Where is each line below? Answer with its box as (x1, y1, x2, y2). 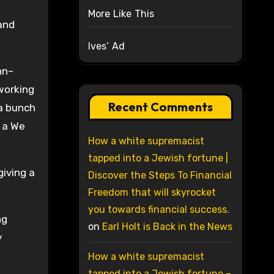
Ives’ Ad (87, 40, 125, 53)
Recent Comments (108, 99, 213, 115)
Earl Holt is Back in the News (102, 221, 232, 233)
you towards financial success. (87, 204, 229, 216)
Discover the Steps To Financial (87, 169, 232, 182)
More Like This (87, 8, 155, 20)
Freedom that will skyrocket (87, 187, 216, 199)
